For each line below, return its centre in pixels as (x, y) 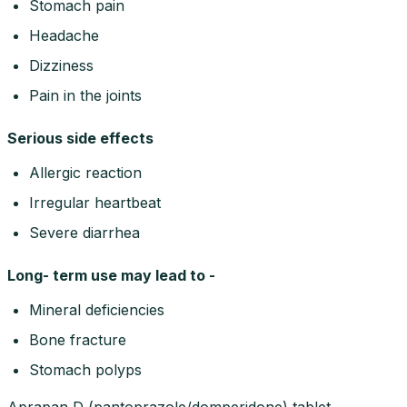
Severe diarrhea (84, 232)
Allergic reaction (85, 172)
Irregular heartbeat (95, 202)
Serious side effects (80, 138)
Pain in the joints (85, 95)
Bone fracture (78, 339)
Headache (64, 35)
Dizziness (61, 65)
